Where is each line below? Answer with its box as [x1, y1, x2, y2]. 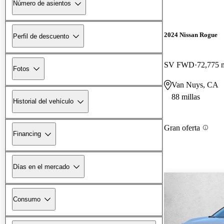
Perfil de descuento [13, 32, 69, 40]
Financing [13, 130, 41, 138]
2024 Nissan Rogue [164, 31, 217, 39]
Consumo [13, 195, 40, 203]
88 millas [171, 92, 200, 101]
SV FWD [164, 60, 194, 69]
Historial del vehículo [13, 97, 73, 105]
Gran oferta [164, 123, 200, 132]
